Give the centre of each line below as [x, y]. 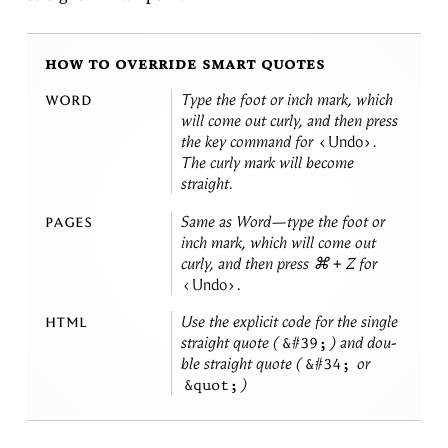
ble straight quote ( [241, 363]
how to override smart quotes [185, 62]
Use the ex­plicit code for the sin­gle [289, 321]
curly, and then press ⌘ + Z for [279, 263]
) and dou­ [364, 342]
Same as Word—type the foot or [283, 221]
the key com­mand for [249, 142]
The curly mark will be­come [267, 163]
